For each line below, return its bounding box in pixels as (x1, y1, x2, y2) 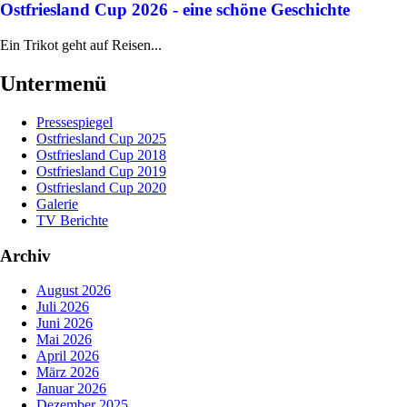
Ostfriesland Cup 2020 (36, 179, 166, 195)
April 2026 (36, 348, 99, 364)
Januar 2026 (36, 381, 106, 397)
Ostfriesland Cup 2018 (36, 146, 166, 163)
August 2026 (36, 283, 111, 299)
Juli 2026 (36, 299, 89, 315)
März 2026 (36, 364, 99, 381)
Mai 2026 (36, 332, 92, 348)
